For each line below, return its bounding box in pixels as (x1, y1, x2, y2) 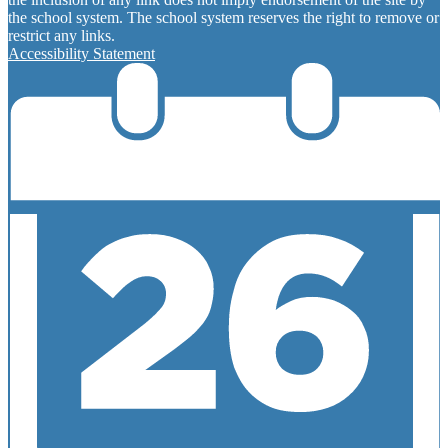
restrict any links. (8, 26, 115, 44)
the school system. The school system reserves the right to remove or (8, 8, 439, 26)
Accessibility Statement (8, 44, 155, 62)
